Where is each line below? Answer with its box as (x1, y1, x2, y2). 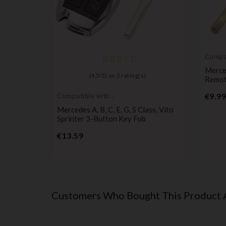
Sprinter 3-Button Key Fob (57, 114, 146, 124)
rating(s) (120, 72, 146, 79)
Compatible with (57, 92, 110, 100)
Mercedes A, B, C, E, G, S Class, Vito (57, 105, 174, 115)
